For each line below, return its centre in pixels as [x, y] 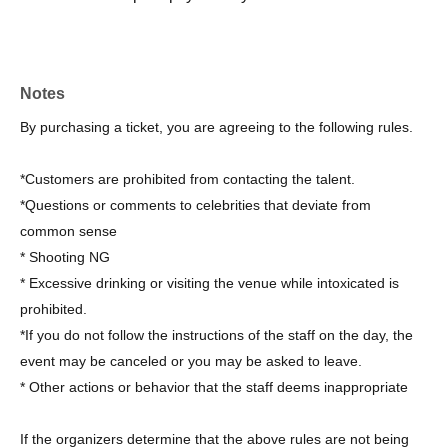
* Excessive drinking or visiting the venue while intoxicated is [209, 282]
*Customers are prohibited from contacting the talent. [187, 178]
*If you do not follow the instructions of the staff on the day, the [216, 334]
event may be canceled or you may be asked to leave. [191, 360]
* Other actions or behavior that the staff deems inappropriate [214, 386]
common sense [68, 230]
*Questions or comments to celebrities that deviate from [195, 204]
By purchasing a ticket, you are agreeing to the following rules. [216, 126]
